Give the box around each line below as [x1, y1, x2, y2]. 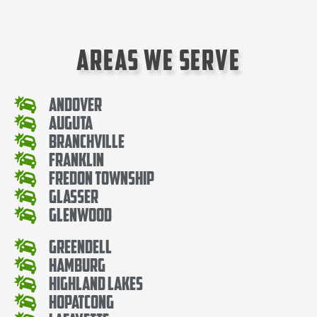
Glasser [49, 185, 99, 207]
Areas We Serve [76, 42, 241, 78]
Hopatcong [49, 290, 115, 313]
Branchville [49, 129, 125, 152]
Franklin [49, 148, 105, 171]
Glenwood [49, 203, 113, 226]
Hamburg [49, 253, 106, 276]
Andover [49, 93, 103, 115]
